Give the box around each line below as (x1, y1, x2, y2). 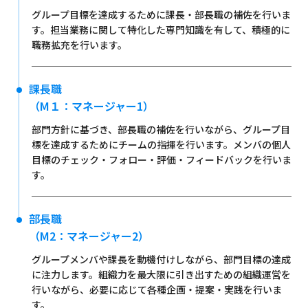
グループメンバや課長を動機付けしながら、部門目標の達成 (31, 252, 291, 266)
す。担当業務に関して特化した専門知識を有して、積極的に (31, 22, 290, 36)
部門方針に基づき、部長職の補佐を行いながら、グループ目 (31, 122, 290, 136)
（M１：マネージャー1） (28, 97, 154, 114)
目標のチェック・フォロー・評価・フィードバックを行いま (31, 152, 291, 166)
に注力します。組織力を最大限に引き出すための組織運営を (31, 267, 291, 281)
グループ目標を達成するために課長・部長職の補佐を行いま (31, 7, 291, 21)
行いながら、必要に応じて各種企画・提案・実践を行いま (31, 282, 282, 296)
